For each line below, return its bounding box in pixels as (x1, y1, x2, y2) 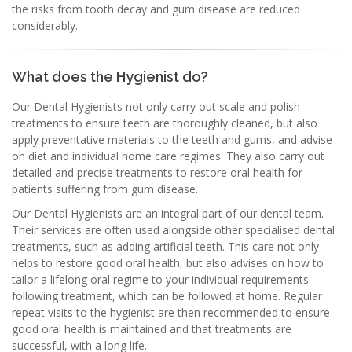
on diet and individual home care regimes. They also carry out (12, 148, 324, 163)
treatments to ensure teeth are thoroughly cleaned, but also (12, 115, 317, 130)
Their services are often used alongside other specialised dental (12, 222, 335, 237)
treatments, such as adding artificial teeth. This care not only (12, 239, 319, 254)
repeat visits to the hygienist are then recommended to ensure (12, 305, 330, 320)
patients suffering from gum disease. (12, 181, 198, 196)
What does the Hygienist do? (12, 68, 208, 85)
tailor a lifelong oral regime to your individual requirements (12, 272, 309, 287)
